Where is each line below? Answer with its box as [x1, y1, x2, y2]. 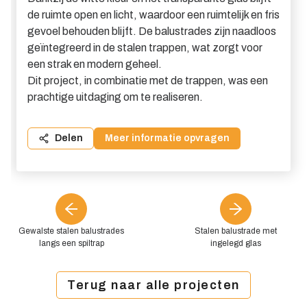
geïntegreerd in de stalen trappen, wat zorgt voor [27, 42, 262, 53]
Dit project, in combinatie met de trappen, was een [27, 75, 268, 86]
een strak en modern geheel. [27, 58, 162, 70]
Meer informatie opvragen [105, 133, 230, 143]
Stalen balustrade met [195, 226, 277, 236]
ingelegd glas [210, 238, 261, 248]
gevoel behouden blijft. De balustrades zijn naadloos [27, 25, 276, 37]
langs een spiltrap [38, 238, 104, 248]
